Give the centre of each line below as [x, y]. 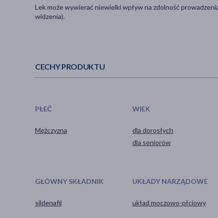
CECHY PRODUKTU [70, 67]
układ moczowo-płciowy [169, 202]
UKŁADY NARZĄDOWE [170, 181]
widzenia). [50, 17]
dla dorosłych [153, 130]
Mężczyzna [51, 130]
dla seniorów [151, 142]
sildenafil [48, 202]
